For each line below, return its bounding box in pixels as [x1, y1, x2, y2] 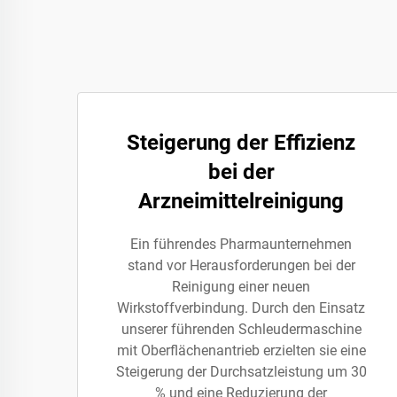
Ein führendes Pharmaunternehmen [130, 236, 352, 253]
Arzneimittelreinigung [138, 189, 344, 214]
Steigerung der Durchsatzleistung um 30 [115, 363, 367, 380]
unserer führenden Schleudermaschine [121, 321, 362, 338]
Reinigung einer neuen [172, 278, 310, 295]
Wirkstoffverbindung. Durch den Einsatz [117, 300, 365, 316]
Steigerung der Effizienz [127, 130, 355, 155]
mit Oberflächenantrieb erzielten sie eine [116, 342, 366, 359]
